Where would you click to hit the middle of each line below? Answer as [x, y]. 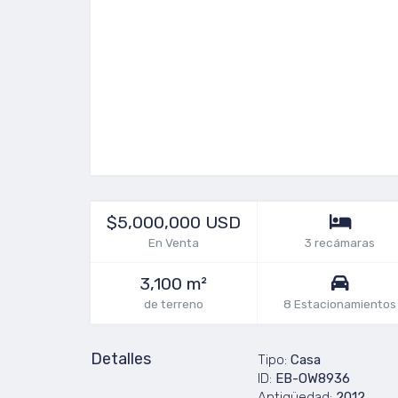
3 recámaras [340, 243]
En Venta [173, 243]
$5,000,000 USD [173, 223]
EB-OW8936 [312, 378]
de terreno [173, 304]
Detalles [121, 359]
